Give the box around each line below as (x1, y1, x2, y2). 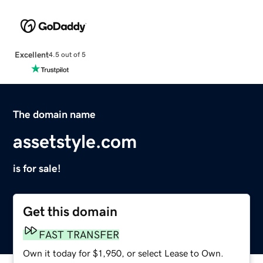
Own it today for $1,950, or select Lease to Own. (23, 248, 224, 258)
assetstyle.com (13, 131, 137, 151)
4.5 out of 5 (48, 51, 86, 59)
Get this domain (23, 204, 118, 218)
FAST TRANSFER (39, 229, 120, 240)
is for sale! (13, 163, 62, 174)
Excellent (14, 50, 49, 59)
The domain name (13, 109, 96, 120)
